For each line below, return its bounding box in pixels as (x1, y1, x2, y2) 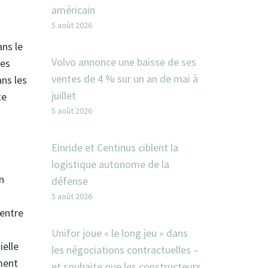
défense (51, 174, 88, 188)
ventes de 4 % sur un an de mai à (51, 72, 198, 86)
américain (51, 3, 95, 17)
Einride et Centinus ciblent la (51, 141, 178, 154)
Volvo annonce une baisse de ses (51, 55, 196, 69)
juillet (51, 89, 76, 102)
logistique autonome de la (51, 157, 169, 171)
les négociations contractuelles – (51, 243, 199, 257)
